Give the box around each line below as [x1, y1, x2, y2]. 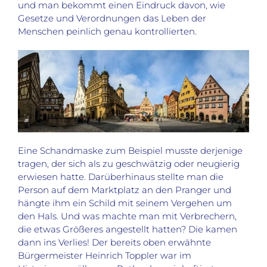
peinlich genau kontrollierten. [66, 25, 197, 37]
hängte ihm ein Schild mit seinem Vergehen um [18, 197, 232, 209]
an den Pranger [142, 184, 213, 196]
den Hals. [18, 210, 61, 222]
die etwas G [18, 223, 70, 235]
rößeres [70, 223, 103, 235]
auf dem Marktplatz [51, 184, 142, 196]
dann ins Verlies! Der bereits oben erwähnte [18, 237, 211, 249]
